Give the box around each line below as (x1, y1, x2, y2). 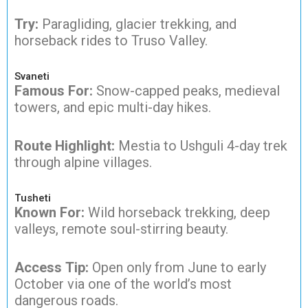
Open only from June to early (89, 258, 266, 276)
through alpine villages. (14, 153, 152, 170)
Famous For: (14, 82, 93, 99)
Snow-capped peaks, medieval (93, 82, 280, 99)
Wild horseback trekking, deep (85, 203, 270, 221)
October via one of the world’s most (14, 275, 232, 292)
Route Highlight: (14, 137, 115, 154)
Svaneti (14, 69, 49, 82)
